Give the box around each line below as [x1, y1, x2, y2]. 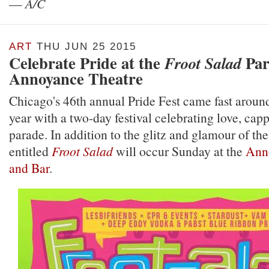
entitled [9, 142, 52, 160]
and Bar [9, 159, 49, 177]
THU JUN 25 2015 [32, 41, 136, 52]
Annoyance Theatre [9, 67, 143, 90]
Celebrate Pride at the [9, 51, 165, 74]
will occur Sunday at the [113, 142, 246, 160]
